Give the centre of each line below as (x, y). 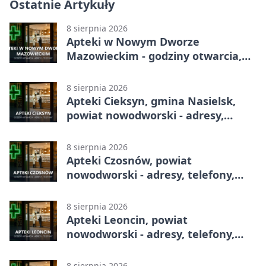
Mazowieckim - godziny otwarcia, (154, 56)
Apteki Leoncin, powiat (127, 220)
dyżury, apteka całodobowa (139, 70)
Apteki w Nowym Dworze (133, 42)
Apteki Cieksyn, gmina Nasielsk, (151, 101)
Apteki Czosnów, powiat (129, 161)
